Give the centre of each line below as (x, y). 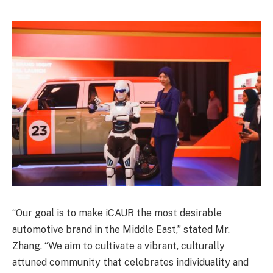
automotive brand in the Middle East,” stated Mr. (121, 230)
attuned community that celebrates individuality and (130, 263)
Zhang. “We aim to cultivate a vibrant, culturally (119, 246)
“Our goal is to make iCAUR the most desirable (117, 213)
